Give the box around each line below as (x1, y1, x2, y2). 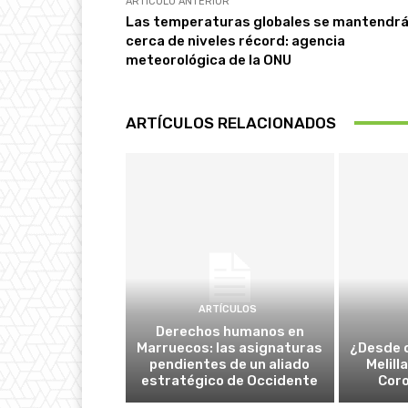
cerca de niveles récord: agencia (126, 32, 345, 49)
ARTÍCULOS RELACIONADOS (126, 113, 336, 132)
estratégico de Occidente (141, 372, 319, 389)
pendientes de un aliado (149, 355, 311, 372)
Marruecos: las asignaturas (137, 339, 323, 356)
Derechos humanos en (155, 322, 304, 340)
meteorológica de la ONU (126, 51, 291, 68)
